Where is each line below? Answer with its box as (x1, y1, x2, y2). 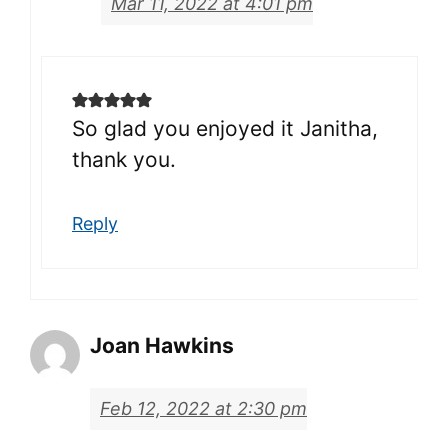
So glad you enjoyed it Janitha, (72, 116, 378, 141)
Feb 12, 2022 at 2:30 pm (100, 397, 307, 419)
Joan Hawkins (90, 332, 234, 358)
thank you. (72, 147, 176, 172)
